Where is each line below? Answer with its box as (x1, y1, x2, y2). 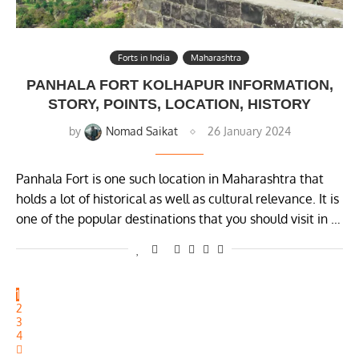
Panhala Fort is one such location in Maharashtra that (16, 171, 324, 188)
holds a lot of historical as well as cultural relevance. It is (16, 191, 339, 208)
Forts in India (118, 52, 170, 64)
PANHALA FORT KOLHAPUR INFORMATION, (26, 77, 333, 94)
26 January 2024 (207, 124, 291, 139)
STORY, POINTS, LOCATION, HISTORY (48, 96, 311, 113)
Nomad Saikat (105, 124, 178, 139)
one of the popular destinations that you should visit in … (16, 211, 341, 228)
